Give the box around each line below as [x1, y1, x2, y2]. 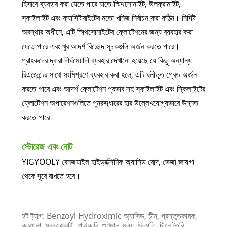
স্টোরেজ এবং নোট [21, 140, 72, 153]
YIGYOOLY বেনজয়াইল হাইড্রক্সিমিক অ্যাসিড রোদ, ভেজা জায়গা [21, 156, 194, 168]
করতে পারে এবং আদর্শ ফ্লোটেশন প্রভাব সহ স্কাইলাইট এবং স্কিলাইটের [21, 83, 205, 95]
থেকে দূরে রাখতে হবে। [21, 170, 81, 182]
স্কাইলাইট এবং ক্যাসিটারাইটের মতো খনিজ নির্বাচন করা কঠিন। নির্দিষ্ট [21, 12, 196, 24]
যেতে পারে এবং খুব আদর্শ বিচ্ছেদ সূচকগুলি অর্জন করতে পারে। [21, 41, 180, 52]
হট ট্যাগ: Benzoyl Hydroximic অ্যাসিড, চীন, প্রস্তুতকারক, [21, 210, 197, 222]
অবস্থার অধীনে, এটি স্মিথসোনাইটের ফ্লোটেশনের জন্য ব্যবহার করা [21, 26, 193, 38]
